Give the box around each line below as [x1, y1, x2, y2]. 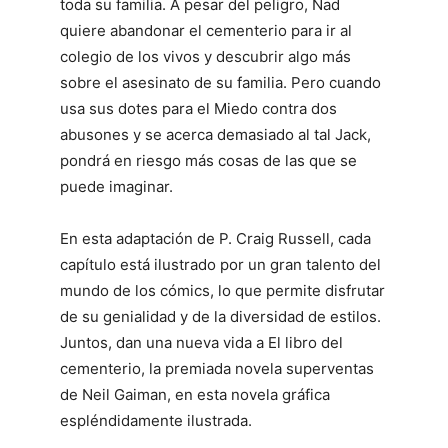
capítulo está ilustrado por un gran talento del [60, 255, 381, 275]
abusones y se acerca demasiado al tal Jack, [60, 125, 371, 145]
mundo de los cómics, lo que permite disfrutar [60, 281, 385, 301]
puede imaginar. [60, 177, 173, 197]
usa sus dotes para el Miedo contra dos [60, 99, 337, 119]
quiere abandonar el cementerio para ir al [60, 21, 352, 41]
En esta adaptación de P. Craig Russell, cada [60, 229, 371, 249]
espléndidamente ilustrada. [60, 411, 252, 431]
